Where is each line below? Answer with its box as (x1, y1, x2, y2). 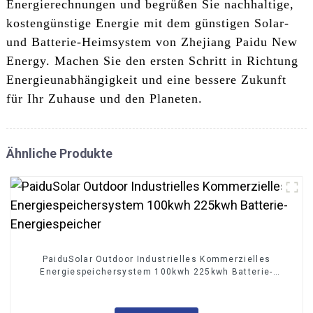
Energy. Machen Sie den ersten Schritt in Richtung (6, 53, 298, 68)
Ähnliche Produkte (6, 145, 112, 161)
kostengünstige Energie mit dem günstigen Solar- (6, 15, 289, 30)
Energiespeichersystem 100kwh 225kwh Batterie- (40, 266, 273, 277)
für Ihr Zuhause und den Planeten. (6, 91, 203, 105)
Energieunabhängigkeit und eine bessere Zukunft (6, 72, 286, 87)
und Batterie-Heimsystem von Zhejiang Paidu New (6, 34, 298, 49)
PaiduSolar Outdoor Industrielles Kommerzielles (42, 254, 271, 264)
